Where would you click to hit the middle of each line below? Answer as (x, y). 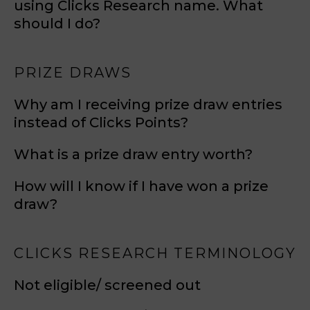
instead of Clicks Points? (101, 122)
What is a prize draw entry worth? (133, 154)
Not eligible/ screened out (107, 285)
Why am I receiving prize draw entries (148, 104)
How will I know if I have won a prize (141, 186)
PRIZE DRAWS (73, 73)
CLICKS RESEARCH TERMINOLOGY (155, 253)
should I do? (57, 24)
